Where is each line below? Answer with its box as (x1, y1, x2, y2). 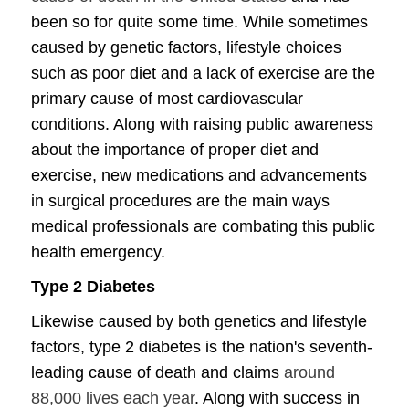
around (284, 363, 335, 382)
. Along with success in (194, 389, 360, 407)
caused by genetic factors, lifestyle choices (31, 38, 341, 57)
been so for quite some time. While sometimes (31, 13, 368, 31)
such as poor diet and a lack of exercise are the (31, 64, 375, 82)
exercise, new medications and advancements (31, 166, 367, 184)
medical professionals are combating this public (31, 217, 375, 236)
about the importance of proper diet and (31, 141, 319, 159)
